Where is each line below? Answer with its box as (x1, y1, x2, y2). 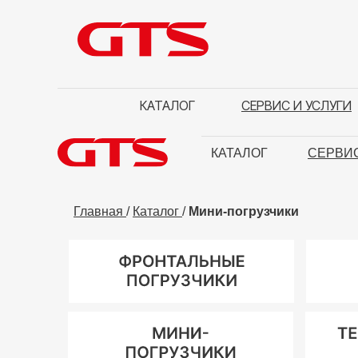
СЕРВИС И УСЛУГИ (241, 97, 352, 113)
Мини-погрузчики (189, 205, 299, 218)
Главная (74, 205, 126, 218)
